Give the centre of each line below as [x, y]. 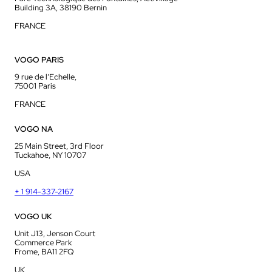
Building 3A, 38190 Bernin [61, 8]
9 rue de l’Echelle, [46, 77]
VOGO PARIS [39, 60]
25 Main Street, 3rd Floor [59, 146]
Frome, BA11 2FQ [44, 252]
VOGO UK [33, 217]
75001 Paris [35, 86]
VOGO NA [34, 129]
